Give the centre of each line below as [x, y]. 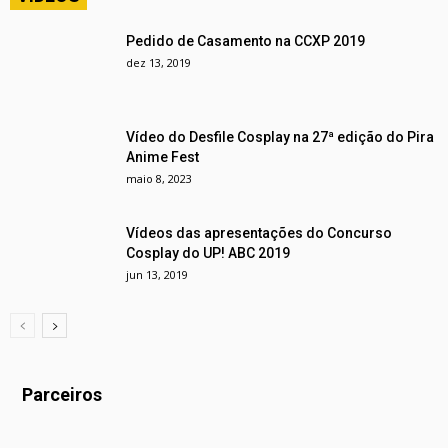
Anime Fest [162, 156]
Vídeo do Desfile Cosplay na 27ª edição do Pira [280, 136]
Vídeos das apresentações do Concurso [259, 232]
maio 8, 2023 [159, 178]
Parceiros [62, 394]
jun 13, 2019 [157, 274]
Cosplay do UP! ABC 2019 [208, 252]
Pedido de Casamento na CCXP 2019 [245, 40]
